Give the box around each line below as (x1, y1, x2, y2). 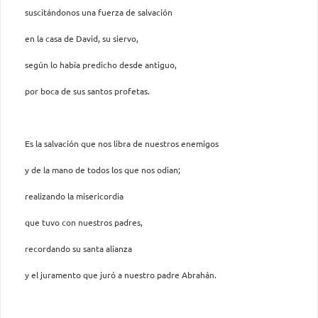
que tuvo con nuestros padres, (25, 216, 143, 228)
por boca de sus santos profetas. (25, 84, 150, 97)
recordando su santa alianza (25, 242, 132, 254)
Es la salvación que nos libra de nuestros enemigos (25, 137, 219, 149)
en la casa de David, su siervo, (25, 32, 138, 44)
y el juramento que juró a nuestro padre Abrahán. (25, 268, 216, 280)
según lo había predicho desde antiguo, (25, 58, 177, 70)
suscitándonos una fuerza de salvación (25, 6, 172, 18)
